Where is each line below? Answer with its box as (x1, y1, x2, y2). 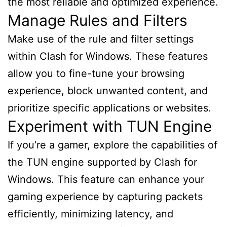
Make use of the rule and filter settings (8, 33, 194, 46)
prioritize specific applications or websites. (8, 102, 211, 115)
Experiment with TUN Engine (8, 117, 212, 136)
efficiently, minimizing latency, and (8, 208, 173, 220)
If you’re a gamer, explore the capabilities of (8, 139, 217, 152)
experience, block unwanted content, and (8, 85, 208, 97)
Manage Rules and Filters (8, 11, 187, 30)
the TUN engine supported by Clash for (8, 156, 197, 169)
